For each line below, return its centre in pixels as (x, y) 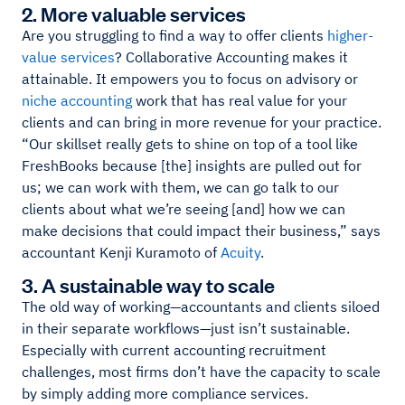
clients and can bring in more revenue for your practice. (202, 122)
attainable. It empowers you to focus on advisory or (190, 78)
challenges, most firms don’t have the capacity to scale (201, 371)
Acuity (240, 252)
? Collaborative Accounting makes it (231, 57)
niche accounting (77, 100)
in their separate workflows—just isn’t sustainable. (186, 328)
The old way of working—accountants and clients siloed (201, 306)
